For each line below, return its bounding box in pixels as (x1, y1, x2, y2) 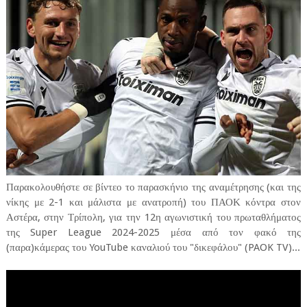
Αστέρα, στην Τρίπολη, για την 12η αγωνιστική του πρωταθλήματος (5, 211, 302, 224)
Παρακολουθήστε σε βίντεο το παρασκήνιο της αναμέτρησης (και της (5, 181, 302, 194)
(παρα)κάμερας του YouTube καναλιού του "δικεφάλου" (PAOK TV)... (5, 241, 300, 254)
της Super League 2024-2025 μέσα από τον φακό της (5, 226, 302, 239)
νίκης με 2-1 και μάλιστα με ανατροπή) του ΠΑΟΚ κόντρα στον (5, 196, 302, 209)
